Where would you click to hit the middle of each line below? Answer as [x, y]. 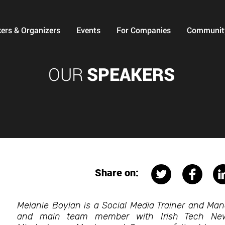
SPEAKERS [131, 74]
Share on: [117, 173]
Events [88, 30]
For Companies [144, 30]
